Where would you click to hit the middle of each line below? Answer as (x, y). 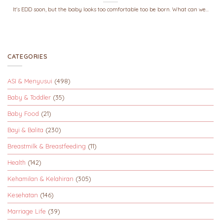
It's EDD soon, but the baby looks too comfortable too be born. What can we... (110, 9)
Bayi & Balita (25, 130)
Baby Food (23, 114)
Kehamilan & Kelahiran (40, 179)
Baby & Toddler (29, 97)
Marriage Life (27, 211)
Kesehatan (23, 195)
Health (17, 163)
